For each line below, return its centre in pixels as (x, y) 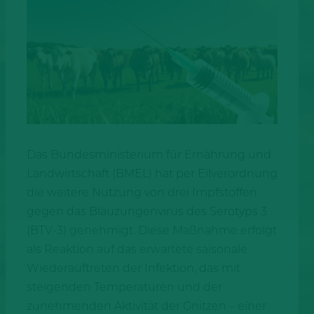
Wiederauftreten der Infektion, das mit (133, 268)
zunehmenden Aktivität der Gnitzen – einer (146, 306)
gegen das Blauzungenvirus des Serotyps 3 (146, 211)
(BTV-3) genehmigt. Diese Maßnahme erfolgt (151, 230)
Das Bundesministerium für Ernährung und (149, 154)
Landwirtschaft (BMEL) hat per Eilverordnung (152, 173)
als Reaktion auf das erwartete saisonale (137, 249)
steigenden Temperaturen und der (124, 287)
